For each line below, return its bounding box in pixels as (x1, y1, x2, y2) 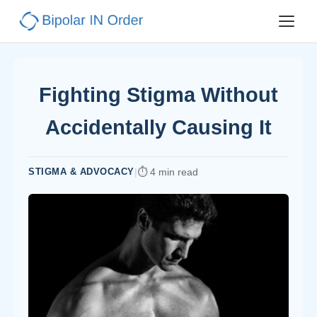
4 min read (149, 166, 198, 178)
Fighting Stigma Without (39, 83, 278, 106)
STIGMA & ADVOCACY (28, 166, 134, 177)
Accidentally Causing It (45, 116, 272, 139)
